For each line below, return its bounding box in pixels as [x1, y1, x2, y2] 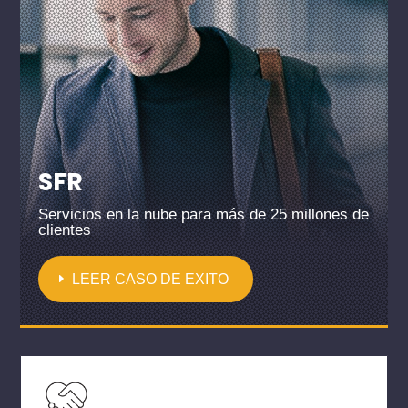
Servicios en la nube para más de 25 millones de [38, 205, 370, 223]
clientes [38, 220, 92, 239]
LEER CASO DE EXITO [72, 270, 229, 287]
